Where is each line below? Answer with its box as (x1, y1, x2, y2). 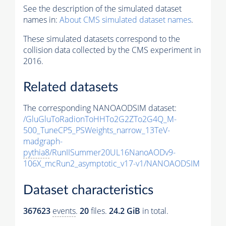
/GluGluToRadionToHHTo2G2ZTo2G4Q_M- (23, 114, 177, 125)
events (52, 205, 76, 216)
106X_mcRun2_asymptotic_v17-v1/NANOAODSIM (23, 158, 200, 169)
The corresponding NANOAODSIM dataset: (23, 102, 177, 114)
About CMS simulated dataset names (60, 14, 191, 25)
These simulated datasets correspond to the (23, 33, 180, 44)
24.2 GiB (109, 205, 140, 216)
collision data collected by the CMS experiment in (23, 44, 201, 55)
